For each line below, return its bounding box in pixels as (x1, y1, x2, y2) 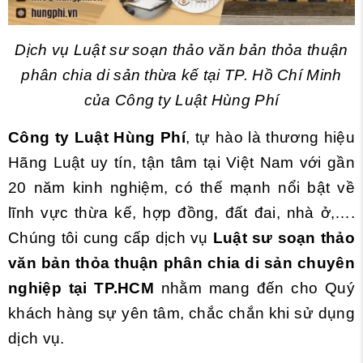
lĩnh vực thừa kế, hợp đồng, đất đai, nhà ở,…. (8, 204, 355, 221)
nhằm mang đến (160, 280, 292, 297)
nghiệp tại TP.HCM (8, 280, 161, 297)
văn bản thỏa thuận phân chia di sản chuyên (8, 254, 355, 271)
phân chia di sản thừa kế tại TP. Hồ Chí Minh (21, 66, 342, 83)
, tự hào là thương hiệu (186, 129, 355, 146)
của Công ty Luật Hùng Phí (83, 92, 280, 109)
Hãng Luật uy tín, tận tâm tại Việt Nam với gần (8, 154, 355, 171)
